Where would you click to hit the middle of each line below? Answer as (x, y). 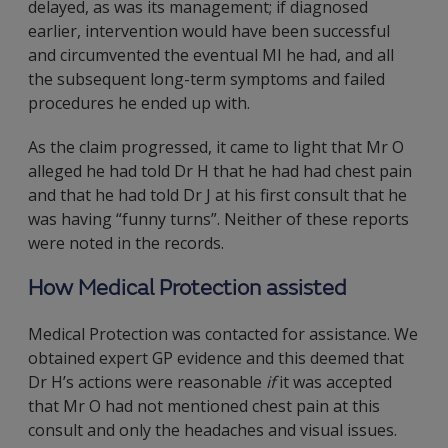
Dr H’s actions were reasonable (147, 382)
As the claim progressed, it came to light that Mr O (216, 147)
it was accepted (335, 382)
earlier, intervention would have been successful (209, 31)
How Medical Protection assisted (187, 288)
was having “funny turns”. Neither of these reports (218, 219)
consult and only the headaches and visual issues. (212, 430)
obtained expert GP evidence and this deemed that (216, 358)
